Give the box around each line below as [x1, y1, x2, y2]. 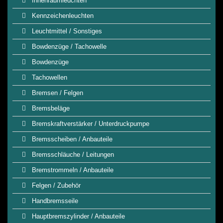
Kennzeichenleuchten [30, 12, 94, 19]
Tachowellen [30, 74, 67, 81]
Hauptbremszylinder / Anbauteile [30, 213, 125, 220]
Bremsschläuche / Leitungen [30, 151, 114, 158]
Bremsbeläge [30, 105, 70, 112]
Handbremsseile [30, 197, 78, 205]
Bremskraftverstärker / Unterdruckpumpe [30, 120, 149, 127]
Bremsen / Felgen [30, 89, 83, 97]
